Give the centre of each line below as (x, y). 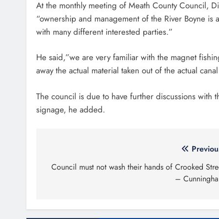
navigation (74, 169)
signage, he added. (71, 109)
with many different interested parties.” (104, 32)
